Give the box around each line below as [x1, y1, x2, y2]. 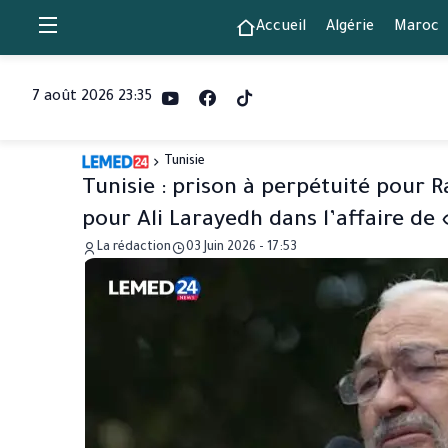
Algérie [325, 19, 374, 36]
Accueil [255, 19, 306, 36]
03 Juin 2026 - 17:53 [186, 241, 297, 255]
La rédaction [97, 241, 171, 255]
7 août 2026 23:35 [32, 89, 152, 106]
